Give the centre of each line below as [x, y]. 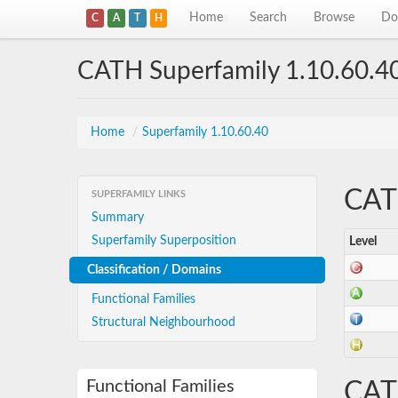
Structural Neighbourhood [163, 322]
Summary [118, 218]
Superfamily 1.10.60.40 [205, 132]
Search [269, 18]
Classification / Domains [154, 270]
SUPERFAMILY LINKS [139, 194]
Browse [334, 18]
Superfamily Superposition [164, 241]
